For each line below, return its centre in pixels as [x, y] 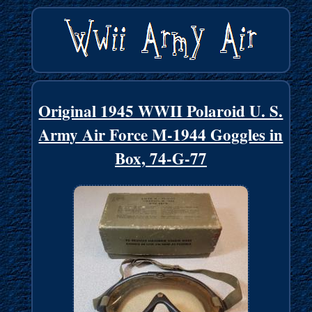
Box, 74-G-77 [161, 158]
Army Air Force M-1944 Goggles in [161, 135]
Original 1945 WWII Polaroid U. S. [161, 111]
